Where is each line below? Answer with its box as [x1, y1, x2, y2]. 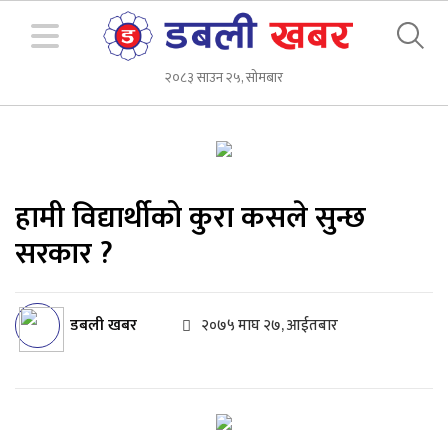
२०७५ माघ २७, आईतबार [201, 313, 338, 338]
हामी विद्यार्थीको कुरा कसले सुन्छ [15, 193, 366, 243]
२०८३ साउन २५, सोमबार [165, 66, 283, 89]
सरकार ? [15, 229, 113, 279]
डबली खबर [70, 311, 137, 339]
